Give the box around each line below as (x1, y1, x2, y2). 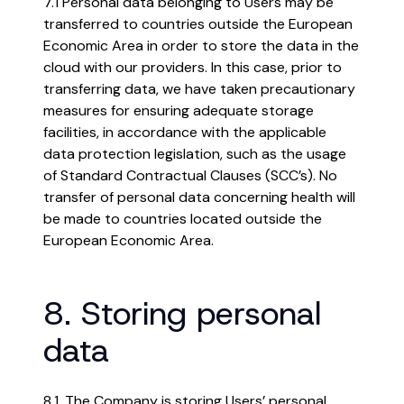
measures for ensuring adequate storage (43, 101, 314, 120)
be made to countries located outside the (43, 209, 322, 228)
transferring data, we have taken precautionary (43, 79, 355, 98)
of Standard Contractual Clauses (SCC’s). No (43, 166, 337, 185)
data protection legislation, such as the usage (43, 144, 346, 163)
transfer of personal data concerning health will (43, 188, 355, 207)
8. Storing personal (43, 291, 322, 335)
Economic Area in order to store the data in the (43, 36, 359, 55)
